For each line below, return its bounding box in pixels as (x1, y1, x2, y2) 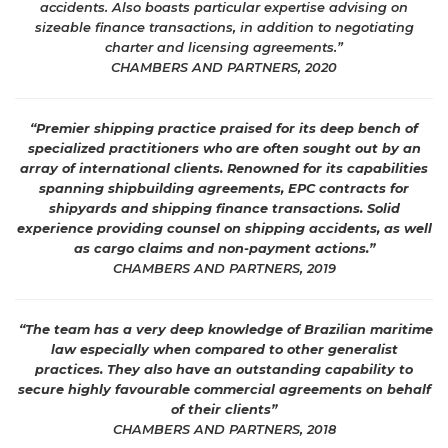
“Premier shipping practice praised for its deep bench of (30, 121, 418, 136)
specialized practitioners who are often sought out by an (27, 141, 421, 156)
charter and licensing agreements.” (105, 40, 343, 55)
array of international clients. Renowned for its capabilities (20, 161, 428, 176)
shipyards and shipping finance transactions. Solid (48, 201, 400, 216)
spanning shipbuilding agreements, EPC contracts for (39, 181, 409, 196)
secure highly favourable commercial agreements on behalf (17, 382, 431, 397)
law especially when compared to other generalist (50, 342, 398, 357)
